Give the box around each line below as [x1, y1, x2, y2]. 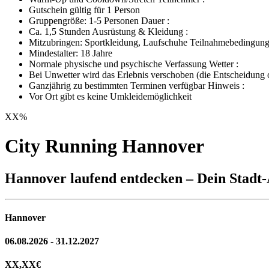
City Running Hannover [5, 135, 204, 157]
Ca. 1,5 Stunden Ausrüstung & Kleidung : [29, 26, 188, 37]
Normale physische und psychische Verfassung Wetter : [29, 58, 238, 69]
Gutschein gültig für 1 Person [29, 4, 140, 15]
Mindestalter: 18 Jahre [29, 47, 112, 58]
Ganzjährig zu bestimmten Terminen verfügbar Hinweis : [29, 80, 244, 91]
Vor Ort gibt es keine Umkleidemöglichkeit [29, 91, 192, 101]
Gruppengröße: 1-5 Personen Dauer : [29, 15, 169, 26]
